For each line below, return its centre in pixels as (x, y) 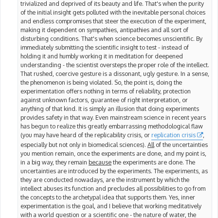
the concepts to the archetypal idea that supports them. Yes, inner (108, 197)
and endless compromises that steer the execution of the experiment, (113, 21)
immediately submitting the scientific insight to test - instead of (105, 47)
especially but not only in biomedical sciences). (84, 145)
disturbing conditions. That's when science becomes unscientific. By (111, 38)
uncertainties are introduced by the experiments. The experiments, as (114, 171)
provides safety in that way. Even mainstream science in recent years (113, 117)
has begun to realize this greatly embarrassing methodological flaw (112, 126)
